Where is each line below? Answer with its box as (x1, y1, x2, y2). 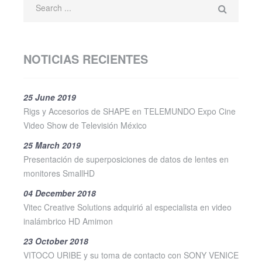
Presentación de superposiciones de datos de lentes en (23, 153, 229, 165)
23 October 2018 (23, 235, 88, 247)
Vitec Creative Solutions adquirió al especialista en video (23, 201, 232, 213)
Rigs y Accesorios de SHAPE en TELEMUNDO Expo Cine (23, 105, 236, 117)
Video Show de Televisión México (23, 119, 147, 131)
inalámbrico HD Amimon (23, 215, 113, 227)
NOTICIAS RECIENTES (23, 50, 148, 67)
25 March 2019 (23, 139, 81, 151)
